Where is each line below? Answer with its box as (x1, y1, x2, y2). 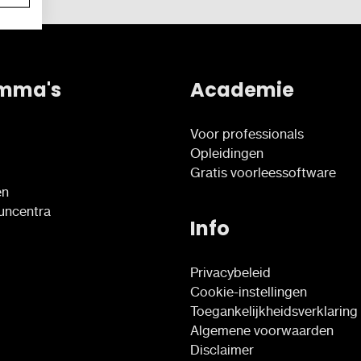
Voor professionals (190, 125, 304, 142)
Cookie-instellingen (190, 283, 307, 300)
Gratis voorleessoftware (190, 164, 336, 180)
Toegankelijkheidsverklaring (190, 302, 358, 319)
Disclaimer (190, 341, 254, 358)
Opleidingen (190, 144, 263, 161)
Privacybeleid (190, 263, 271, 280)
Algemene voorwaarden (190, 322, 334, 338)
